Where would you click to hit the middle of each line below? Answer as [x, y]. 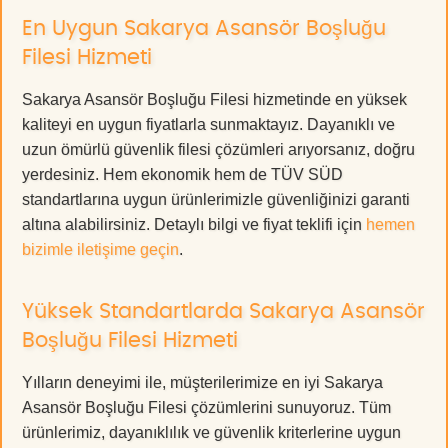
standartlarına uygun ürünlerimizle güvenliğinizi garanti [216, 199]
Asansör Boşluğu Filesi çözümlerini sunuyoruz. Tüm [206, 407]
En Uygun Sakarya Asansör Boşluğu [204, 28]
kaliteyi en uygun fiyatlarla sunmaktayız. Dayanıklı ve [208, 124]
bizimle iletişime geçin [100, 249]
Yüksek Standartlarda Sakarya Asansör [223, 311]
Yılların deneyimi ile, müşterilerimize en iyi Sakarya [202, 382]
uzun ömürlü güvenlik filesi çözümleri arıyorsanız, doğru [218, 149]
